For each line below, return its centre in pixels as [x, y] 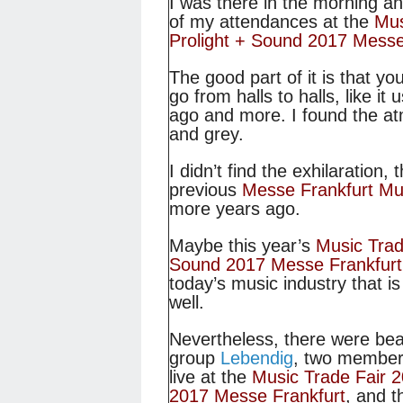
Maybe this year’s [242, 246]
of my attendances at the [272, 22]
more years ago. [235, 209]
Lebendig [257, 358]
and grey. [206, 134]
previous [206, 190]
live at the [210, 377]
